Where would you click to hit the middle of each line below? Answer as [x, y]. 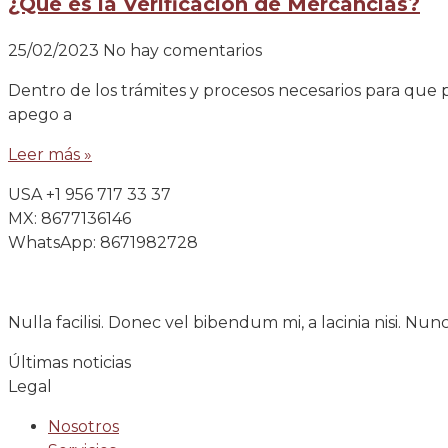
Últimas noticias [69, 362]
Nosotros [83, 426]
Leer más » [50, 154]
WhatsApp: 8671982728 [103, 242]
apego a [40, 114]
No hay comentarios [182, 50]
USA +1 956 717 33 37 [89, 194]
